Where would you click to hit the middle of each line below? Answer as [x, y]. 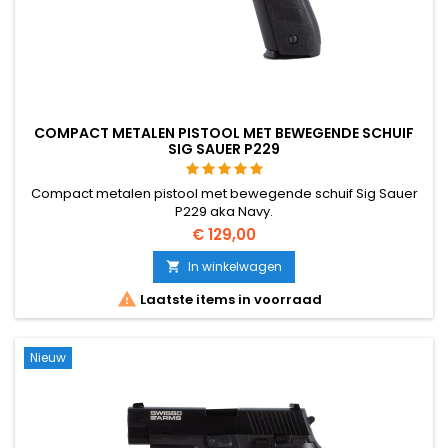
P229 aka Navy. [224, 211]
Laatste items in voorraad [229, 299]
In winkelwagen [235, 266]
